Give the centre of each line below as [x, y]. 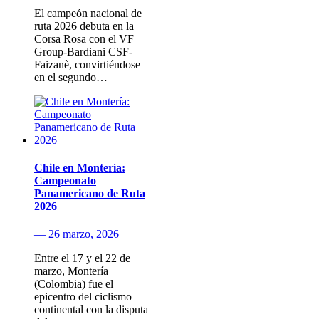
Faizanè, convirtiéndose [87, 64]
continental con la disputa [91, 310]
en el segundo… [71, 77]
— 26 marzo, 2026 [77, 234]
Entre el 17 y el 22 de [82, 258]
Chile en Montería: [80, 168]
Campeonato [65, 181]
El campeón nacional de [88, 13]
